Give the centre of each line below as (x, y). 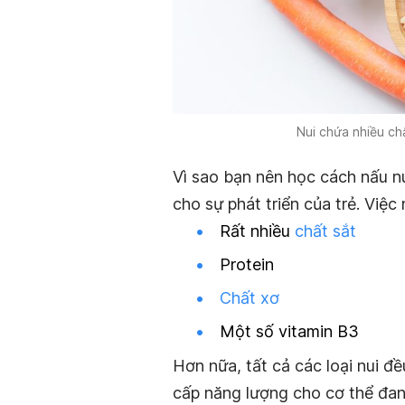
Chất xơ (250, 298)
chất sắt (325, 231)
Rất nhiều (257, 231)
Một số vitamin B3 (289, 332)
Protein (247, 264)
